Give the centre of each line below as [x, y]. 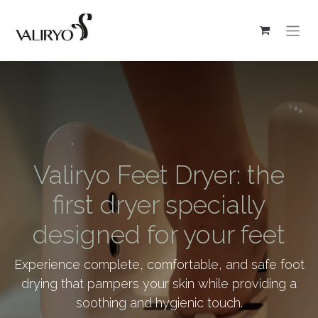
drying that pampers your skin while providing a [159, 283]
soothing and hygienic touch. [159, 302]
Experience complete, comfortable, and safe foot [159, 264]
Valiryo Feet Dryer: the [159, 174]
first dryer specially [159, 204]
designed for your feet [159, 234]
